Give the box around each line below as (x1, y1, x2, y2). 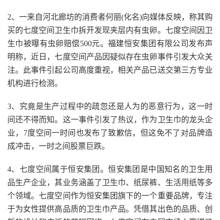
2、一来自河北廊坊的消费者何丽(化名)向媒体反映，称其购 (7, 13, 213, 21)
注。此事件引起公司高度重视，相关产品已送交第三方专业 (7, 66, 213, 74)
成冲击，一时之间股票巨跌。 (7, 142, 110, 150)
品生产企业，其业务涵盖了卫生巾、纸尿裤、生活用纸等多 (7, 178, 213, 187)
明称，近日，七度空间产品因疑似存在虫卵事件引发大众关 (7, 53, 213, 61)
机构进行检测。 (7, 79, 62, 87)
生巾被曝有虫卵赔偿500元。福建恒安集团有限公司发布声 (7, 39, 213, 48)
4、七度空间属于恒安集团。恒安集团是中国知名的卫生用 (7, 165, 213, 173)
